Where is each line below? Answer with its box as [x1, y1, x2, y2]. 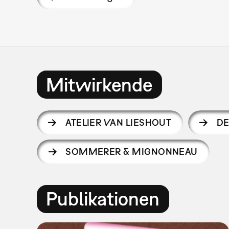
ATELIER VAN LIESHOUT [65, 117, 172, 128]
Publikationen [46, 188, 160, 210]
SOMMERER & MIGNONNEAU [65, 146, 198, 157]
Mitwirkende [46, 73, 153, 96]
